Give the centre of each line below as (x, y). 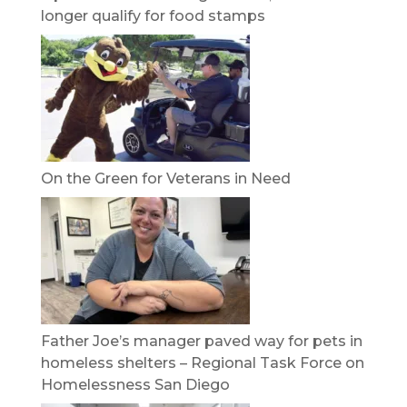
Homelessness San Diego (135, 384)
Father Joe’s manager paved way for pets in (201, 341)
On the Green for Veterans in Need (165, 178)
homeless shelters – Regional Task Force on (202, 362)
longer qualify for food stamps (153, 15)
